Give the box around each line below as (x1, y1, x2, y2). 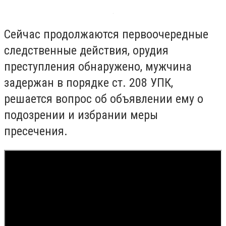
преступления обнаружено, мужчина (4, 59, 192, 74)
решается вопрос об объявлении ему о (4, 91, 203, 106)
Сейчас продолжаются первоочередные (4, 27, 208, 41)
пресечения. (4, 124, 68, 138)
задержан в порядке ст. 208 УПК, (4, 75, 173, 90)
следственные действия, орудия (4, 43, 168, 58)
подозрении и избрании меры (4, 107, 158, 122)
